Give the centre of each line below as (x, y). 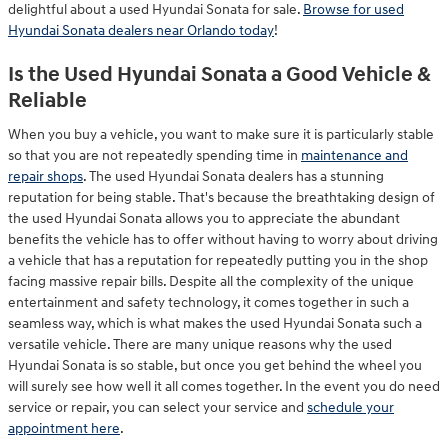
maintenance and (354, 155)
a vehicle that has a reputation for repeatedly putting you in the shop (218, 260)
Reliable (47, 100)
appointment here (64, 428)
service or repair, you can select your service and (157, 407)
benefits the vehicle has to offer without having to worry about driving (223, 239)
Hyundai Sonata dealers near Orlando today (141, 30)
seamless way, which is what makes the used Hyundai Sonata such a (215, 323)
